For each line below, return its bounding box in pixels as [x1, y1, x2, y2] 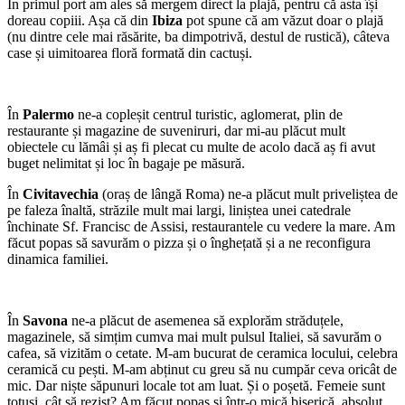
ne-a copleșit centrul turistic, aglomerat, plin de [74, 107, 343, 123]
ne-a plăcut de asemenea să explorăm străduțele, [68, 313, 344, 329]
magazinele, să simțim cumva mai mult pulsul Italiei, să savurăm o [7, 329, 381, 345]
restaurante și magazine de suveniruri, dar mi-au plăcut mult [7, 123, 345, 139]
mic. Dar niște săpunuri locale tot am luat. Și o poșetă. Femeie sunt [7, 378, 385, 394]
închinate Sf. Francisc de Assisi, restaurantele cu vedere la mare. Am [7, 219, 395, 235]
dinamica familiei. [7, 251, 108, 268]
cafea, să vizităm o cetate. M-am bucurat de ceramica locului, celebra [7, 345, 398, 362]
